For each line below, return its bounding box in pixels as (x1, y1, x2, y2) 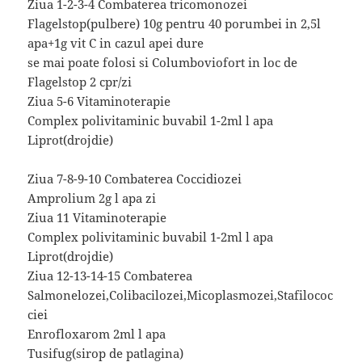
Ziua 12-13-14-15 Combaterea (27, 267, 193, 284)
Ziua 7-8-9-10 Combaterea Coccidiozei (27, 170, 242, 187)
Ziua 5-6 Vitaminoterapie (27, 92, 171, 109)
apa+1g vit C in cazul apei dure (27, 34, 204, 51)
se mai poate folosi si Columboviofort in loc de (27, 53, 298, 70)
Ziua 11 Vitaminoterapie (27, 208, 167, 225)
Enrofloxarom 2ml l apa (27, 325, 166, 342)
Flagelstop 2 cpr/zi (27, 73, 133, 90)
